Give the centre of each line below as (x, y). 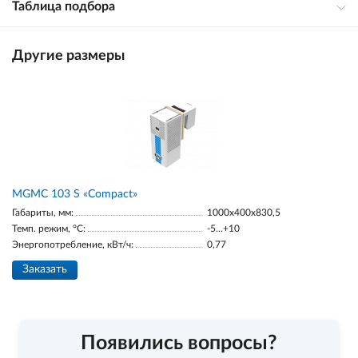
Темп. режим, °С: (49, 229)
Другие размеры (68, 56)
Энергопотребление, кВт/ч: (73, 245)
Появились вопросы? (179, 343)
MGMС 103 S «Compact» (75, 194)
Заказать (45, 269)
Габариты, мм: (43, 213)
